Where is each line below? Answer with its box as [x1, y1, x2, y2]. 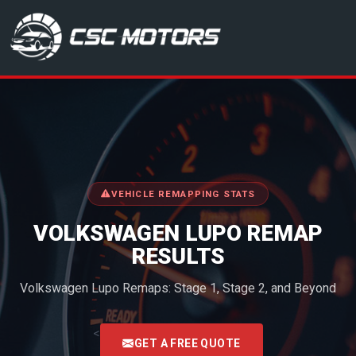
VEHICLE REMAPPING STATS [110, 188, 256, 199]
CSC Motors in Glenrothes [9, 37, 172, 55]
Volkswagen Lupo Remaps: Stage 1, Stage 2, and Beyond [20, 280, 336, 296]
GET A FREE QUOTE [133, 336, 241, 350]
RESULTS [130, 242, 226, 269]
